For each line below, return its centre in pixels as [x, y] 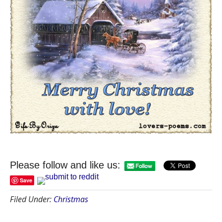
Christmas [71, 199]
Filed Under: [32, 199]
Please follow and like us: [65, 165]
